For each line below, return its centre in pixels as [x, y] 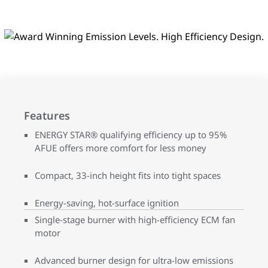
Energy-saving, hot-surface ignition [107, 202]
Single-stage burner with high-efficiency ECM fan [135, 219]
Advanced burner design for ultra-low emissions [134, 260]
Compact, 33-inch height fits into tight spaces [128, 175]
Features [47, 115]
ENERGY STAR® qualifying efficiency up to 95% [131, 134]
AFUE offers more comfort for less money [121, 147]
